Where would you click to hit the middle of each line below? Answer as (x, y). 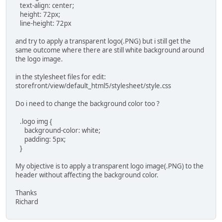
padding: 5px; (41, 139)
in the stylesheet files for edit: (61, 77)
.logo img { (34, 121)
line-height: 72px (43, 23)
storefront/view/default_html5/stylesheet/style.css (93, 85)
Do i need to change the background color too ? (87, 103)
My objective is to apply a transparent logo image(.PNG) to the (110, 166)
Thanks (26, 193)
